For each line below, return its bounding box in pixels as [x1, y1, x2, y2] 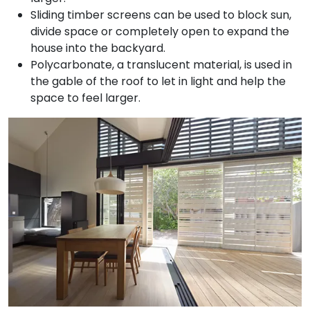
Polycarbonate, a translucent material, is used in [30, 57, 292, 73]
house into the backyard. [30, 40, 165, 57]
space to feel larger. [30, 90, 140, 107]
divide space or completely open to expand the [30, 24, 289, 40]
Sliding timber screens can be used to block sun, [30, 7, 291, 24]
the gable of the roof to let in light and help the [30, 73, 286, 90]
